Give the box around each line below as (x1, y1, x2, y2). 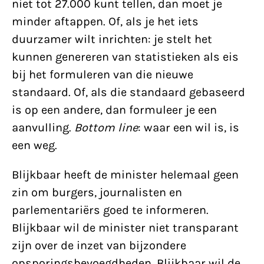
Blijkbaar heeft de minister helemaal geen (12, 167, 239, 181)
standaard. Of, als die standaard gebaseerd (12, 85, 245, 99)
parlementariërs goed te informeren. (12, 203, 209, 217)
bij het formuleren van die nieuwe (12, 67, 193, 81)
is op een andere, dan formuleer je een (12, 103, 217, 117)
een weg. (12, 138, 57, 152)
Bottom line (74, 120, 138, 134)
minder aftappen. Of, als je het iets (12, 14, 199, 28)
